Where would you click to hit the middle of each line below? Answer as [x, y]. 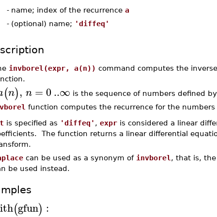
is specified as [32, 123]
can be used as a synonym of [79, 158]
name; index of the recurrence [68, 10]
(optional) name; [43, 23]
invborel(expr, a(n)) [52, 68]
